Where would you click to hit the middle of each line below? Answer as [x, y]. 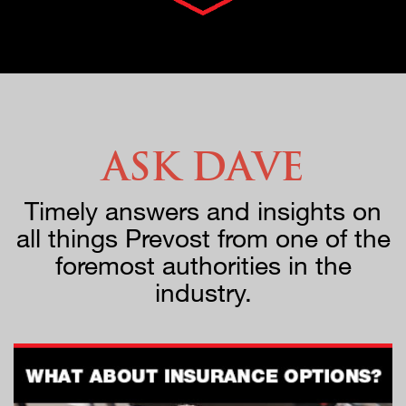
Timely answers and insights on [203, 210]
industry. [203, 291]
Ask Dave [203, 166]
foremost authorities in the [203, 264]
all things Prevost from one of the [203, 237]
